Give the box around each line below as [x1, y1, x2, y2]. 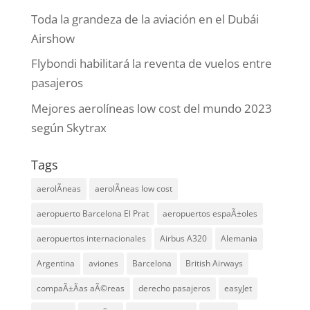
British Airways [185, 257, 243, 269]
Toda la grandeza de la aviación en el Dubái [30, 10, 259, 27]
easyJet [224, 282, 252, 294]
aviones [88, 257, 118, 269]
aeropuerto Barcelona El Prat [36, 207, 149, 219]
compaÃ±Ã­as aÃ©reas [36, 282, 125, 294]
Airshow [30, 30, 75, 46]
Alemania [220, 232, 257, 244]
